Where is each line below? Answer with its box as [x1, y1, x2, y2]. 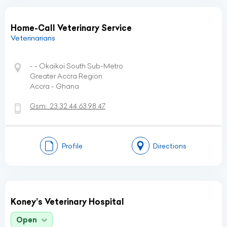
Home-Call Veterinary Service [11, 23, 132, 33]
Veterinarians [11, 33, 55, 43]
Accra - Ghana [30, 82, 79, 91]
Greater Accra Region [30, 71, 102, 81]
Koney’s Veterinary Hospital [11, 197, 124, 207]
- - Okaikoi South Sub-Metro [30, 61, 123, 70]
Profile [61, 141, 83, 150]
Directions [153, 141, 186, 150]
